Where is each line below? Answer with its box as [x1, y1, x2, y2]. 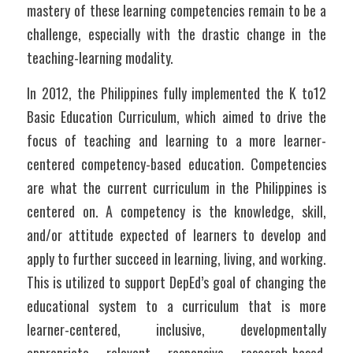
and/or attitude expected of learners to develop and [27, 225, 326, 245]
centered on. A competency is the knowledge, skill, [27, 201, 326, 221]
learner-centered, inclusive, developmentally [27, 319, 326, 340]
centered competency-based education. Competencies [27, 154, 326, 174]
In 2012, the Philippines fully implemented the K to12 [27, 83, 326, 103]
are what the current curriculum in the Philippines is [27, 177, 326, 198]
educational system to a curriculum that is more [27, 295, 326, 316]
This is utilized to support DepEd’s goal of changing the [27, 272, 326, 292]
